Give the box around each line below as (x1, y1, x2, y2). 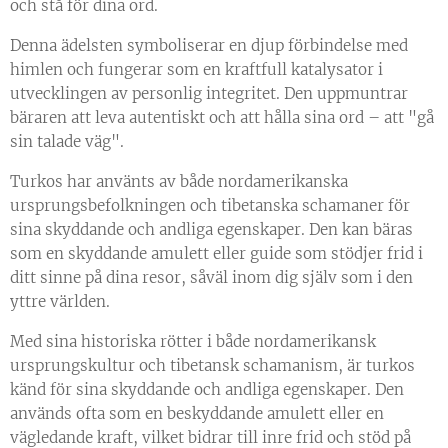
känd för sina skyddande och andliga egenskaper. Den (10, 380, 404, 400)
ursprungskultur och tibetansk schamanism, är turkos (10, 356, 415, 376)
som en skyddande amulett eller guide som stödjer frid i (10, 244, 423, 264)
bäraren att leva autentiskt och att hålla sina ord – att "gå (10, 108, 434, 128)
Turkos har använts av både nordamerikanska (10, 172, 348, 192)
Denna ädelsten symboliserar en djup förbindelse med (10, 36, 408, 56)
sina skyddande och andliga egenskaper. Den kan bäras (10, 220, 413, 240)
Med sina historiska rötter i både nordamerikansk (10, 332, 376, 352)
